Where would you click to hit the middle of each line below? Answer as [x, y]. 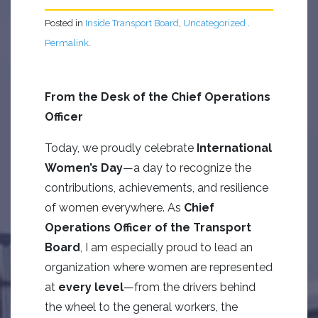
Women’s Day [84, 168]
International [234, 148]
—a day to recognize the [187, 168]
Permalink [67, 43]
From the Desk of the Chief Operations [158, 97]
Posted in [65, 23]
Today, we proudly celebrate [121, 148]
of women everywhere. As [114, 208]
